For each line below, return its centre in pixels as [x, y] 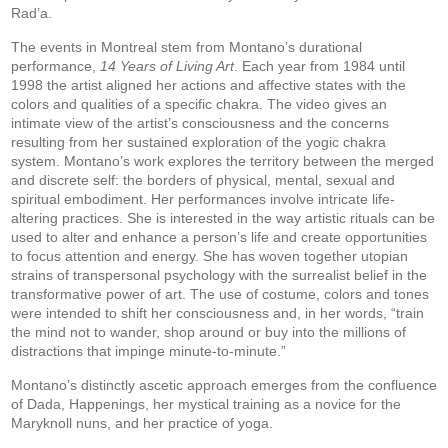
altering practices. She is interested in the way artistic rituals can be [223, 218]
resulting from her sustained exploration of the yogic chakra [198, 142]
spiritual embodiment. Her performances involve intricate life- [203, 199]
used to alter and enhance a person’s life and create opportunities [219, 237]
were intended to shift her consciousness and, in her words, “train [217, 313]
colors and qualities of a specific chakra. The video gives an [199, 104]
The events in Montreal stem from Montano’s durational [186, 47]
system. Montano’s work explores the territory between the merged [222, 161]
